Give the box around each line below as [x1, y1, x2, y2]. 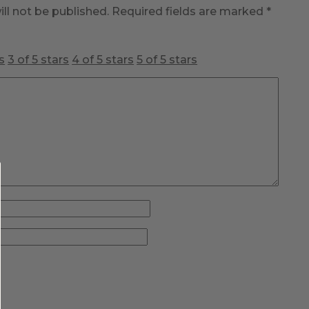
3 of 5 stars [8, 53, 70, 67]
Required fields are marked [112, 5, 267, 19]
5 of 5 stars [137, 53, 198, 67]
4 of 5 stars [72, 53, 134, 67]
